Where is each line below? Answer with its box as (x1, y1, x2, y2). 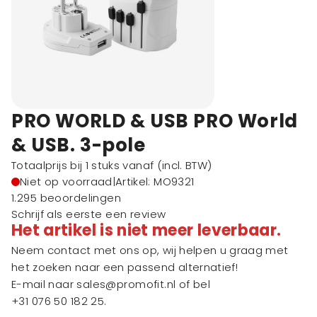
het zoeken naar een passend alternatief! (11, 260, 238, 275)
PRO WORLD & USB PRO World (11, 108, 298, 134)
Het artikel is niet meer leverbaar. (11, 219, 282, 241)
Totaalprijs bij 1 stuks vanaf (11, 158, 157, 173)
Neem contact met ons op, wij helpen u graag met (11, 243, 289, 258)
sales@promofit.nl (76, 277, 176, 292)
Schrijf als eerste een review (11, 207, 166, 221)
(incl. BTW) (156, 158, 212, 173)
